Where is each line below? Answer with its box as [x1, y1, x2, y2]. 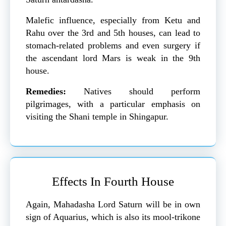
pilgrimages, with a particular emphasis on [26, 99, 200, 109]
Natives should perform [84, 86, 200, 97]
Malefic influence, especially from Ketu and [26, 15, 200, 26]
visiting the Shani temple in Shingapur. [26, 111, 168, 122]
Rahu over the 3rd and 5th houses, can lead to [26, 28, 200, 38]
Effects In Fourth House [52, 175, 174, 189]
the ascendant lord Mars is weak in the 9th [26, 53, 200, 64]
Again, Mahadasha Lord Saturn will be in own [26, 199, 200, 210]
